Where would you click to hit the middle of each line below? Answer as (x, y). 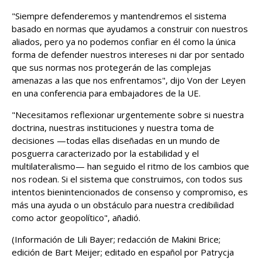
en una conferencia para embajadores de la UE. (106, 93)
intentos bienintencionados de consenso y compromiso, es (130, 192)
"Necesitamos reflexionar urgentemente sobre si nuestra (128, 115)
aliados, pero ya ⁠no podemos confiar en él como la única (124, 42)
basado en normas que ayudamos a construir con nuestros (130, 29)
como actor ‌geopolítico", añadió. (76, 218)
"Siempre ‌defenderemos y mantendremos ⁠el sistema (119, 16)
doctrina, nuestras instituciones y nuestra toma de (113, 127)
